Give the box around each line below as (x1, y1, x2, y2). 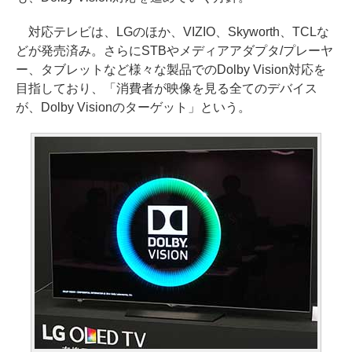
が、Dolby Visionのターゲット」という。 (16, 101, 251, 114)
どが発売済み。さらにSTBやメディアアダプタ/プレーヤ (16, 44, 333, 57)
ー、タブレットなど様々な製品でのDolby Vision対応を (16, 63, 326, 76)
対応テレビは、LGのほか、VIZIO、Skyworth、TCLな (16, 25, 329, 38)
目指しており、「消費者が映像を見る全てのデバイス (16, 82, 317, 95)
